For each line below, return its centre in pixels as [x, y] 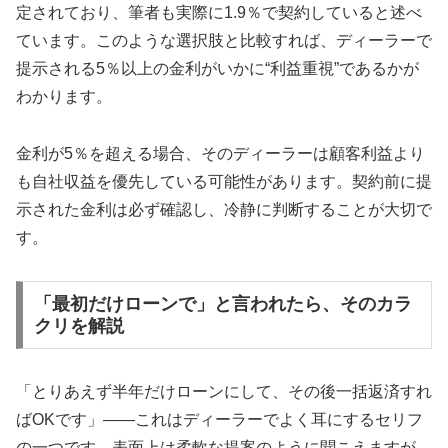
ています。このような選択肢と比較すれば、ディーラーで [224, 41]
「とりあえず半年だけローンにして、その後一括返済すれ [224, 391]
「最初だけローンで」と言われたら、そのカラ [222, 303]
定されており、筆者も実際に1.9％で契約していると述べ [219, 13]
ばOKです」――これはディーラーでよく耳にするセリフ [219, 419]
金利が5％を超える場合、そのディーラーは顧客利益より [220, 154]
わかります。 [64, 97]
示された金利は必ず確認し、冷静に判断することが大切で [224, 210]
